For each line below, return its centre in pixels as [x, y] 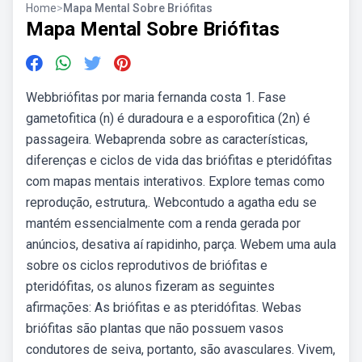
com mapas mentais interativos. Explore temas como [175, 181]
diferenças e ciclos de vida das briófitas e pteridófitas [179, 160]
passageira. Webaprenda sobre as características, [167, 139]
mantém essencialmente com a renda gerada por [163, 223]
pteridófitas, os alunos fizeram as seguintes [150, 286]
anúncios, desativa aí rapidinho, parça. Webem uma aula [181, 244]
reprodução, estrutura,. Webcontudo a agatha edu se [171, 202]
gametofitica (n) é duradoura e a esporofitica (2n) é [168, 118]
